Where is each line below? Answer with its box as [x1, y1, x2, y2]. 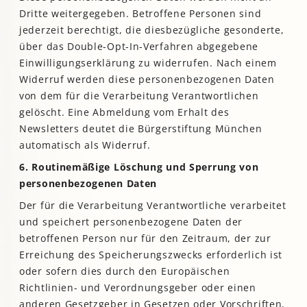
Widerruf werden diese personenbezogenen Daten [19, 73, 275, 86]
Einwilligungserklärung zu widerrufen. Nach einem [19, 56, 277, 70]
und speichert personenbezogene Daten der [19, 215, 243, 229]
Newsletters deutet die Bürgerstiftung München [19, 122, 262, 136]
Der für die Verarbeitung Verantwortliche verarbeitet [19, 199, 286, 212]
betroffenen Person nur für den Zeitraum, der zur [19, 232, 271, 245]
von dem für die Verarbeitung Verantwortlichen [19, 89, 259, 103]
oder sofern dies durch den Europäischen [19, 265, 230, 278]
